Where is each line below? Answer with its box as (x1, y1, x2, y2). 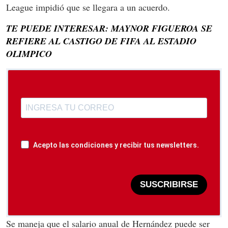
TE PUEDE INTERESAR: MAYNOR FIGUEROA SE (6, 21, 212, 35)
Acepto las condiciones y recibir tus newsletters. (33, 140, 199, 149)
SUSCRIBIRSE (140, 180, 198, 190)
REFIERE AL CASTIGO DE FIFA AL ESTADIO (6, 34, 196, 47)
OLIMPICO (6, 47, 52, 60)
